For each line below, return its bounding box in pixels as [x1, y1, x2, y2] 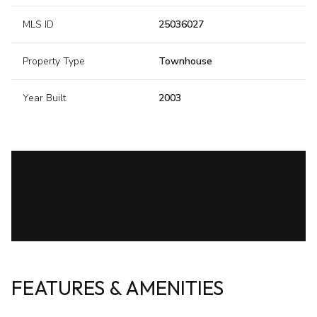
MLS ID [23, 18, 54, 32]
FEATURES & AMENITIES [11, 275, 224, 301]
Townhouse [158, 54, 212, 69]
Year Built [23, 91, 66, 105]
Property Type [23, 54, 85, 69]
